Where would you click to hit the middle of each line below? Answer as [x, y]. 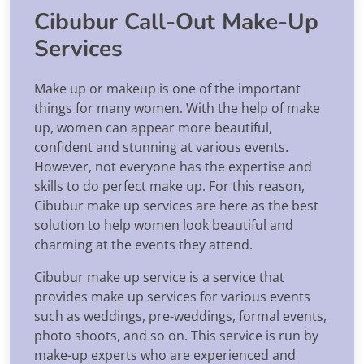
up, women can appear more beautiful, [153, 127]
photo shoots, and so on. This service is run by [176, 335]
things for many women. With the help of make [177, 108]
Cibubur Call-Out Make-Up [176, 22]
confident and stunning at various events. [161, 147]
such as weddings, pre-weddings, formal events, [180, 316]
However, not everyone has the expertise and [173, 166]
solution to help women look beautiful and [164, 225]
